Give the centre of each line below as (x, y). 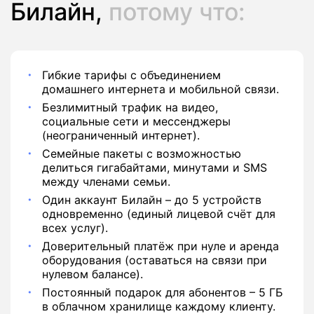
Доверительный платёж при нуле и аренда (161, 246)
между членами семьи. (106, 182)
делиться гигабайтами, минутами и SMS (155, 168)
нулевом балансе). (93, 274)
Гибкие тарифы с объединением (131, 75)
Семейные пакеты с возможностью (142, 153)
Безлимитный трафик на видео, (130, 107)
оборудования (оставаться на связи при (155, 260)
